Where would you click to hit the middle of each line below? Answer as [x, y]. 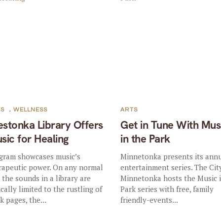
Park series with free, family [167, 189]
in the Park [145, 139]
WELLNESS [31, 110]
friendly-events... [149, 200]
